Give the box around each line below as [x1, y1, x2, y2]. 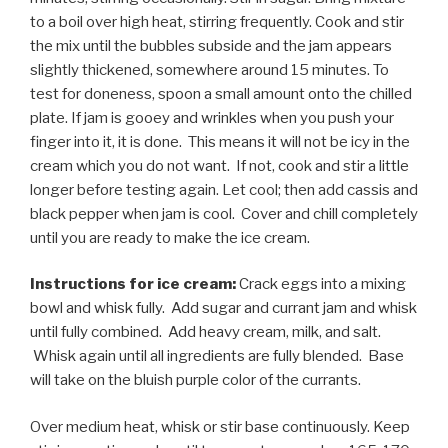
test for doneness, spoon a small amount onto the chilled [30, 84, 412, 103]
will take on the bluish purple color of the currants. [30, 371, 361, 390]
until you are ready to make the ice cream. [30, 228, 310, 247]
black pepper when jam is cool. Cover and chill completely [30, 204, 418, 223]
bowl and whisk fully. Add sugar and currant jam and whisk [30, 299, 417, 318]
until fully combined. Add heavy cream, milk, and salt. [30, 323, 381, 342]
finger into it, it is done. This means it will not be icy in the [30, 132, 410, 151]
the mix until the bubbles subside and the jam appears [30, 36, 392, 55]
